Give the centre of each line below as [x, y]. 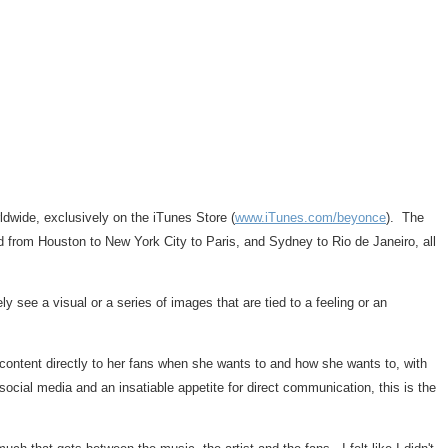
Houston [62, 241]
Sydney [291, 241]
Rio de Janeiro [373, 241]
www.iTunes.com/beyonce [310, 217]
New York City [146, 241]
